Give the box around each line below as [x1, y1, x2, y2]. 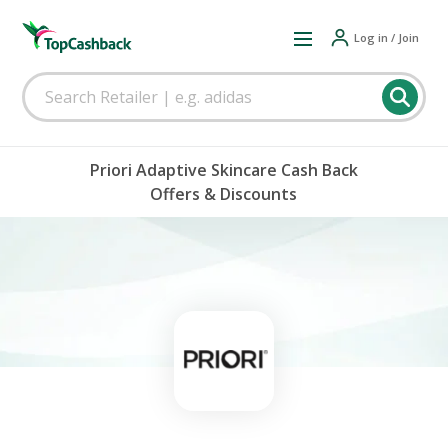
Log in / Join [353, 29, 419, 45]
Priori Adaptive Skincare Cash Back [89, 159, 358, 181]
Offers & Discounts [150, 183, 298, 205]
